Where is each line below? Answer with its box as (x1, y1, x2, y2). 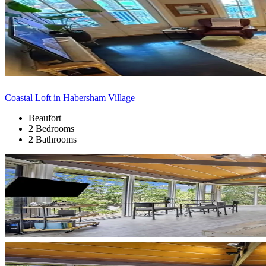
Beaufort (28, 112, 61, 123)
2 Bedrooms (28, 123, 74, 134)
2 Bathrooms (28, 134, 77, 144)
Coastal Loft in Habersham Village (5, 92, 135, 103)
